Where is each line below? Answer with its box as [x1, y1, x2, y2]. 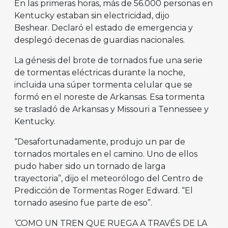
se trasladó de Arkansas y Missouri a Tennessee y [14, 104, 209, 115]
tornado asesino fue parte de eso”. [14, 198, 152, 208]
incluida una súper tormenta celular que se [14, 80, 192, 90]
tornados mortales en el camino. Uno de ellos [14, 149, 197, 159]
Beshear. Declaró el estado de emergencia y [14, 23, 193, 33]
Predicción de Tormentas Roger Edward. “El [14, 186, 193, 196]
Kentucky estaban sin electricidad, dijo [14, 11, 169, 21]
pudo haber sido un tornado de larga [14, 161, 165, 172]
